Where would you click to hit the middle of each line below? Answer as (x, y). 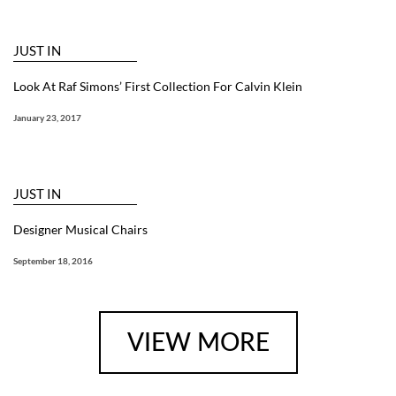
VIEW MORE (198, 343)
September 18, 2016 (53, 260)
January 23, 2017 (47, 117)
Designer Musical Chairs (80, 229)
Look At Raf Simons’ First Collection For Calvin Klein (158, 86)
